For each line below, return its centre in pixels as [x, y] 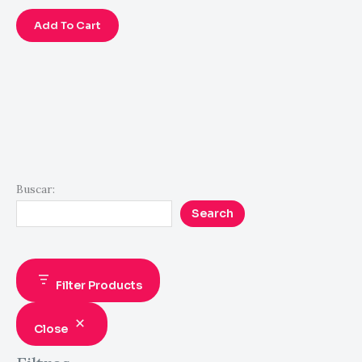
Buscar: [36, 189]
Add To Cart [67, 26]
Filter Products [99, 286]
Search [213, 214]
